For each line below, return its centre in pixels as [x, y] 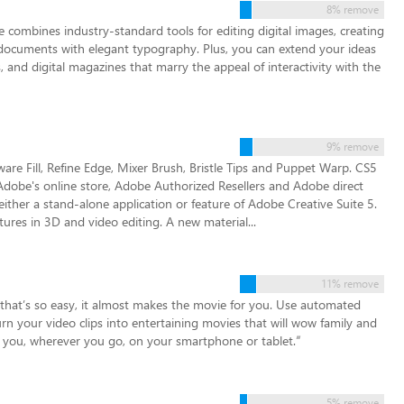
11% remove [350, 284]
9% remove [353, 147]
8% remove [353, 9]
